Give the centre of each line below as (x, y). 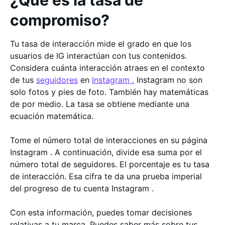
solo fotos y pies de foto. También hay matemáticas (109, 92)
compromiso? (60, 20)
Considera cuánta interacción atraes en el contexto (107, 68)
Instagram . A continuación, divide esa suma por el (106, 152)
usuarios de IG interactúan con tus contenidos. (98, 56)
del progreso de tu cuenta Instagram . (82, 188)
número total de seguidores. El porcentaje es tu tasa (110, 164)
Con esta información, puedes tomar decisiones (101, 212)
